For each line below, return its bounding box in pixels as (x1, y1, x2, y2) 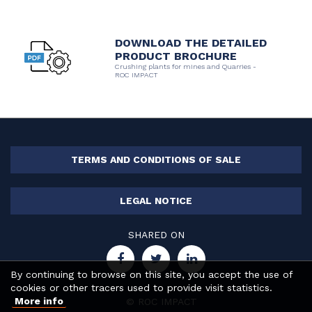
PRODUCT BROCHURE (115, 49, 237, 63)
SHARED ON (127, 228, 185, 240)
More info (15, 295, 63, 306)
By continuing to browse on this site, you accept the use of (10, 269, 292, 280)
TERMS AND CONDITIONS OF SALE (71, 153, 241, 165)
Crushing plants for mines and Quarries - (115, 61, 256, 71)
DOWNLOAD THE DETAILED (115, 36, 267, 49)
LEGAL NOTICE (120, 194, 192, 206)
